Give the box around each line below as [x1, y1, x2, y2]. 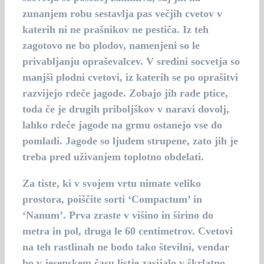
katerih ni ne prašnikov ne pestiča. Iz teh [22, 24, 209, 35]
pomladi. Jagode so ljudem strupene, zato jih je [22, 135, 238, 147]
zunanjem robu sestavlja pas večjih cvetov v [22, 8, 222, 19]
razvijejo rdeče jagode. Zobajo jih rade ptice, [22, 87, 228, 99]
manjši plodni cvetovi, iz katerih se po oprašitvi [22, 71, 238, 83]
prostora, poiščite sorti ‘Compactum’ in [22, 193, 202, 205]
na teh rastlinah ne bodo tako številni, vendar [22, 241, 229, 253]
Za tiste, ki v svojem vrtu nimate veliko [22, 177, 201, 189]
